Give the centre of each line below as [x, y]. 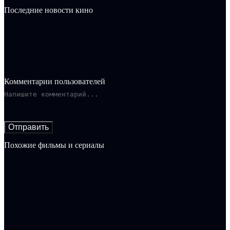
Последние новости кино [49, 10]
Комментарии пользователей [55, 82]
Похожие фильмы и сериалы [54, 145]
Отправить [28, 127]
